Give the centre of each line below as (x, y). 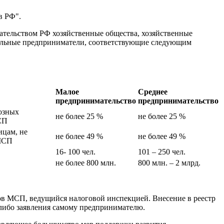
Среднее (153, 92)
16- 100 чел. (75, 152)
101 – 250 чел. (162, 152)
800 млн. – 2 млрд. (169, 163)
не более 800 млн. (86, 163)
